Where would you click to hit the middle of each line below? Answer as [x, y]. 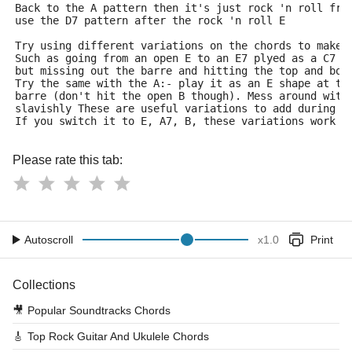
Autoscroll [49, 240]
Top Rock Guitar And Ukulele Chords [118, 336]
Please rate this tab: [68, 160]
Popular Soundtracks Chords [99, 310]
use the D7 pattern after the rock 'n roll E [150, 20]
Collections [44, 285]
